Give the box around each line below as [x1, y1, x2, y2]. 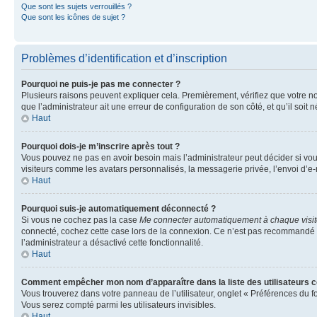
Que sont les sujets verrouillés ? [21, 1, 132, 11]
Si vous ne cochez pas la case [21, 214, 139, 225]
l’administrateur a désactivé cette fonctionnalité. [21, 237, 203, 248]
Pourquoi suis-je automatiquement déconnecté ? [21, 203, 216, 214]
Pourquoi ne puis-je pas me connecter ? [21, 79, 180, 89]
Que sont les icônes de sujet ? [21, 12, 125, 21]
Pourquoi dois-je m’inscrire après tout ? [21, 141, 180, 151]
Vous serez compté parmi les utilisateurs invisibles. [21, 299, 216, 310]
